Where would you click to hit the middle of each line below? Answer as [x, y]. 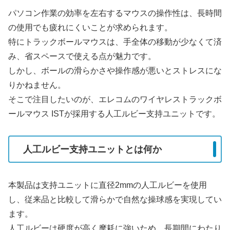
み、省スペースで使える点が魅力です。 [82, 56]
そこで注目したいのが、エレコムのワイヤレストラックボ [115, 99]
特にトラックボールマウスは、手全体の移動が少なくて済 [115, 42]
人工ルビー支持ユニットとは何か [92, 149]
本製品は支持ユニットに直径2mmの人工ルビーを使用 [108, 185]
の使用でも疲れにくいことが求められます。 [90, 27]
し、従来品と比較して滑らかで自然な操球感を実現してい [115, 199]
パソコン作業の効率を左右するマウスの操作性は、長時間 [115, 13]
